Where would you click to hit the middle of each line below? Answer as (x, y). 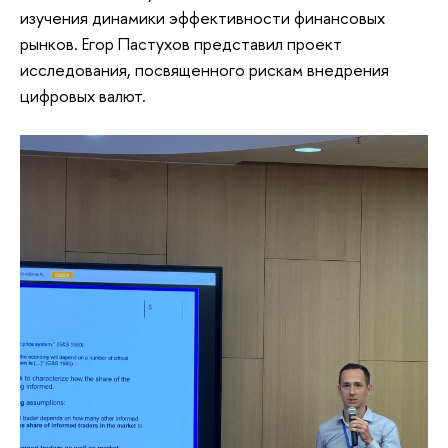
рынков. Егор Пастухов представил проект (181, 43)
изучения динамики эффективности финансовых (202, 17)
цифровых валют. (85, 95)
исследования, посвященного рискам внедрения (204, 69)
